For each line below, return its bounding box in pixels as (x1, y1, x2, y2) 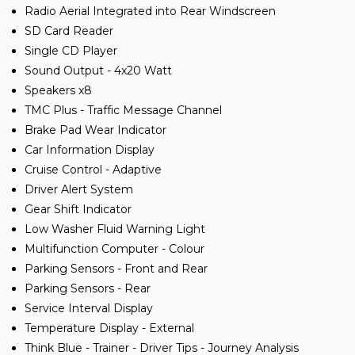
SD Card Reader (25, 23, 113, 38)
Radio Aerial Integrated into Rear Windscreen (25, 3, 276, 18)
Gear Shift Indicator (25, 201, 132, 216)
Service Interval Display (25, 300, 153, 315)
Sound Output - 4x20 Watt (25, 63, 172, 78)
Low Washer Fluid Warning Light (25, 221, 205, 236)
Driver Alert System (25, 181, 133, 197)
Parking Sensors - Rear (25, 281, 151, 296)
